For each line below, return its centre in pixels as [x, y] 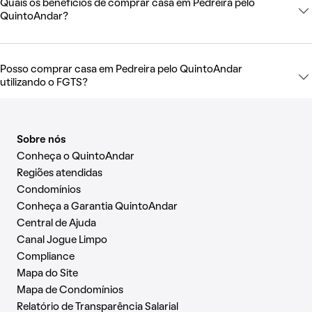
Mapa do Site [47, 274]
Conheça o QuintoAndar [76, 157]
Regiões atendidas [60, 174]
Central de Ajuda [56, 224]
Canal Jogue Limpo [62, 241]
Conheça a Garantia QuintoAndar [97, 207]
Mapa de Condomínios [70, 291]
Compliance [46, 257]
